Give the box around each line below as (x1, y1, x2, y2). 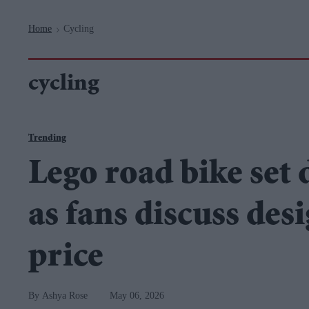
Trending (28, 134, 66, 143)
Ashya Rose (42, 290, 88, 301)
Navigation (94, 2, 144, 12)
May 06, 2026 (110, 290, 164, 301)
